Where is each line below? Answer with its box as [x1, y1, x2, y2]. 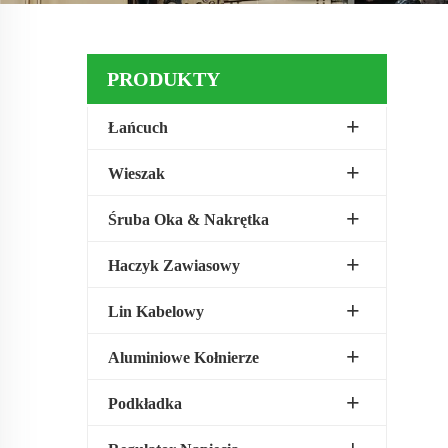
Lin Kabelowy [108, 303, 204, 320]
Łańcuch [108, 119, 168, 136]
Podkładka [108, 395, 182, 412]
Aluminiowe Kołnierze [108, 349, 259, 366]
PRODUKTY [107, 68, 220, 90]
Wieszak [108, 165, 165, 182]
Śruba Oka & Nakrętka [108, 211, 269, 228]
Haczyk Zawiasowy [108, 257, 240, 274]
